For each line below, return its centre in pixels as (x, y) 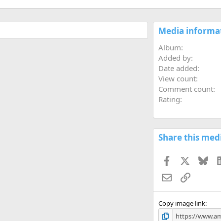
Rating (169, 99)
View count (177, 79)
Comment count (185, 89)
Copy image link (182, 203)
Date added (178, 68)
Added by (174, 58)
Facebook (188, 160)
